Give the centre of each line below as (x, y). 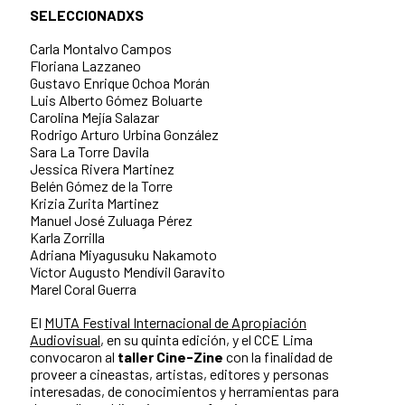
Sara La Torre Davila (89, 152)
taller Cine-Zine (170, 357)
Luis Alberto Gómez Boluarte (116, 100)
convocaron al (74, 357)
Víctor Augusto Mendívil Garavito (127, 272)
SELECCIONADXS (87, 15)
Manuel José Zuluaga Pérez (111, 221)
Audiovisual (65, 340)
